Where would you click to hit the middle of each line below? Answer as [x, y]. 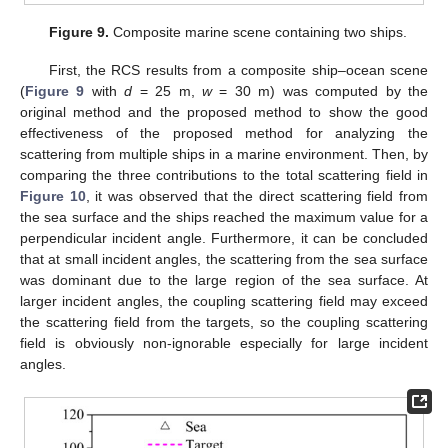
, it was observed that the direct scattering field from [257, 196]
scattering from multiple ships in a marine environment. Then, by [224, 154]
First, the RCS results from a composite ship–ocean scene [238, 70]
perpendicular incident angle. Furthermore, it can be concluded [224, 238]
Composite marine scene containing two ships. [258, 32]
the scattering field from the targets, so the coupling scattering [224, 322]
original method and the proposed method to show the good [224, 112]
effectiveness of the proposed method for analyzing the [224, 133]
